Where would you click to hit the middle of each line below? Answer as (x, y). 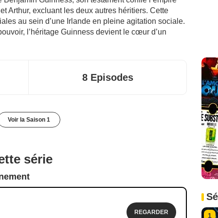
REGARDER (151, 212)
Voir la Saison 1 (29, 119)
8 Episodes (108, 77)
